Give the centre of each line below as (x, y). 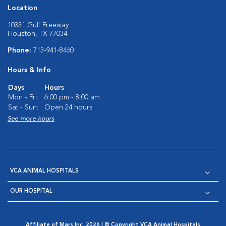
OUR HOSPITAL (31, 191)
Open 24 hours (69, 107)
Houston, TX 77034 (37, 34)
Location (22, 8)
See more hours (31, 119)
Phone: (20, 50)
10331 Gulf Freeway (38, 25)
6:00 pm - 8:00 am (72, 97)
